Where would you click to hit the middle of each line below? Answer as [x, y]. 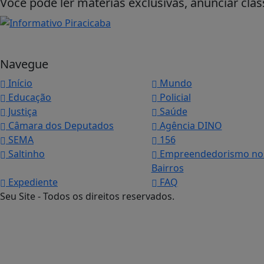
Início [19, 83]
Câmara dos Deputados [60, 126]
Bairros [167, 168]
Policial [174, 98]
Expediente [32, 182]
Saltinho [25, 154]
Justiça [22, 112]
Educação [29, 98]
